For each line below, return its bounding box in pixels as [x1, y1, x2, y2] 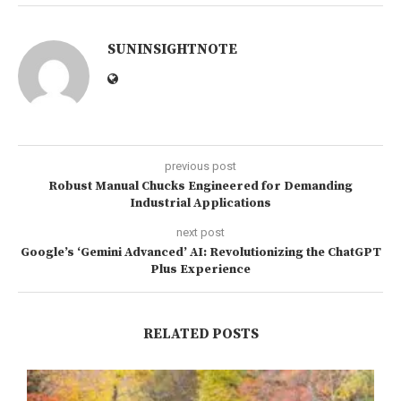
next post [176, 225, 225, 239]
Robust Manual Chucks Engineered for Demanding [48, 177, 353, 194]
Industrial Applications [130, 194, 271, 211]
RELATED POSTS [142, 324, 259, 343]
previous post [165, 158, 236, 173]
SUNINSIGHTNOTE [107, 39, 237, 58]
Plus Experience [150, 260, 251, 277]
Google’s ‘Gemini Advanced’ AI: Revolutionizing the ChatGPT [20, 243, 381, 260]
